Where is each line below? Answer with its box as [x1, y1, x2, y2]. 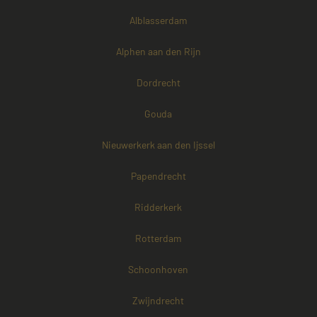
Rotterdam [134, 232, 182, 245]
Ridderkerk [134, 201, 183, 214]
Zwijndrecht [132, 294, 185, 307]
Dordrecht [136, 76, 180, 89]
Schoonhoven [128, 263, 189, 276]
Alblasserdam [129, 14, 188, 27]
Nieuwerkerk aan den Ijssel [101, 139, 215, 151]
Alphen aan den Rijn [115, 45, 201, 58]
